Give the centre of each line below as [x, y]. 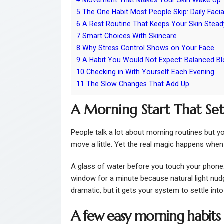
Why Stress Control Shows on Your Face [147, 48]
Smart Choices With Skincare [129, 36]
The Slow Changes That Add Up [137, 84]
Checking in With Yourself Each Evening [149, 72]
